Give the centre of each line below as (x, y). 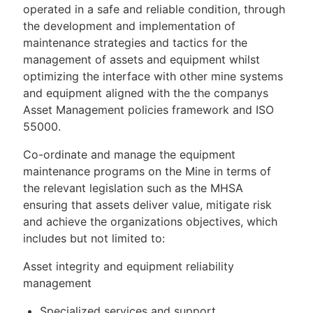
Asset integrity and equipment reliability (129, 266)
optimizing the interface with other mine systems (153, 76)
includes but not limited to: (94, 238)
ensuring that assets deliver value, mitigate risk (147, 204)
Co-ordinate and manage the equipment (129, 154)
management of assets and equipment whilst (141, 59)
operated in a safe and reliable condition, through (154, 9)
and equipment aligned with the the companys (146, 93)
